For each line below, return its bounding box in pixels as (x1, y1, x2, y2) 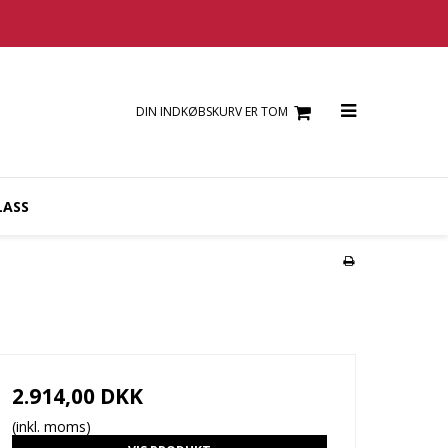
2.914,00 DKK (11, 382, 143, 411)
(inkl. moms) (11, 417, 91, 437)
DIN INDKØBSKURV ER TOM (135, 103, 288, 121)
